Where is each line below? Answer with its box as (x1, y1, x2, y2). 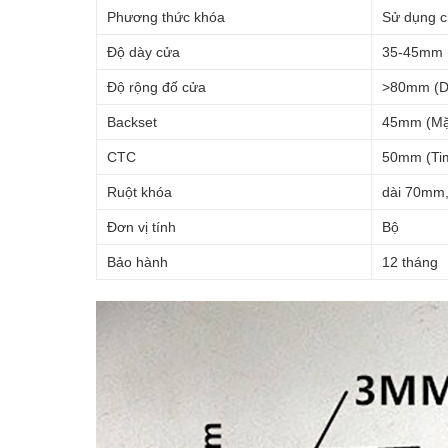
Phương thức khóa (106, 8, 225, 25)
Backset (106, 113, 157, 130)
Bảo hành (106, 253, 168, 270)
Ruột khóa (106, 183, 172, 200)
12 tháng (381, 253, 438, 270)
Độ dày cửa (106, 43, 180, 60)
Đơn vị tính (106, 218, 176, 235)
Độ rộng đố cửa (106, 78, 206, 95)
